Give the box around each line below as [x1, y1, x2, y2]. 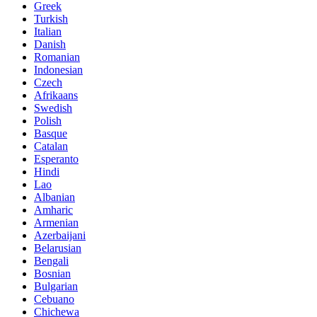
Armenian [34, 217, 79, 229]
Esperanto [34, 153, 79, 166]
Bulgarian [34, 280, 78, 293]
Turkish [34, 13, 68, 25]
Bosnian [34, 267, 71, 280]
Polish [34, 115, 62, 127]
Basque [34, 127, 67, 140]
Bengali [34, 255, 69, 267]
